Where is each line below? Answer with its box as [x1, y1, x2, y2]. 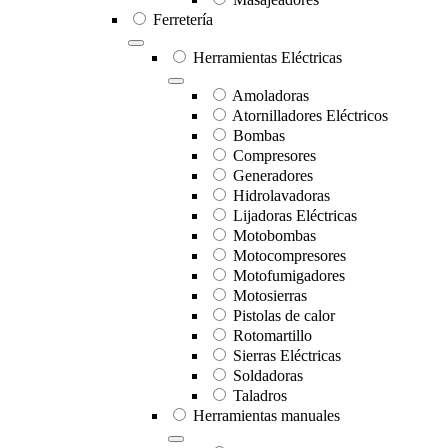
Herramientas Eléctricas [193, 49, 342, 67]
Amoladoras [232, 87, 309, 105]
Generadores [233, 167, 313, 185]
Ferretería [153, 11, 213, 29]
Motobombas [233, 227, 316, 245]
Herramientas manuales [193, 407, 340, 425]
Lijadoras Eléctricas [233, 207, 357, 225]
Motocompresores [233, 247, 346, 265]
